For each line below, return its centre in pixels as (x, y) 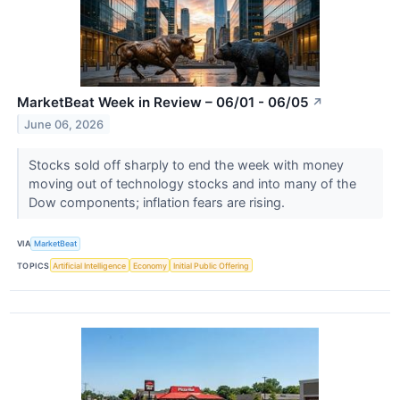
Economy (150, 265)
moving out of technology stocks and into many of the (192, 183)
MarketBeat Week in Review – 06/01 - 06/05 (163, 102)
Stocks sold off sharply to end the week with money (186, 164)
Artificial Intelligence (90, 265)
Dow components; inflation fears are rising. (158, 202)
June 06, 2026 (64, 124)
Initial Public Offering (212, 265)
